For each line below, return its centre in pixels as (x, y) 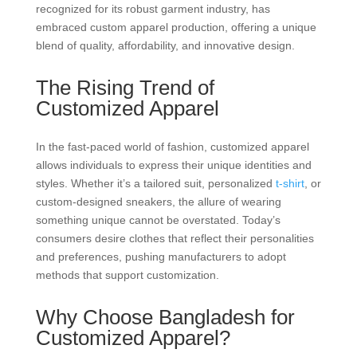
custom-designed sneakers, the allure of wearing (158, 202)
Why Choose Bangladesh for (165, 317)
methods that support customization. (127, 275)
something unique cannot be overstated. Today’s (158, 220)
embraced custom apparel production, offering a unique (176, 27)
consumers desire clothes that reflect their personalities (175, 238)
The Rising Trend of (125, 88)
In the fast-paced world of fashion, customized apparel (172, 147)
